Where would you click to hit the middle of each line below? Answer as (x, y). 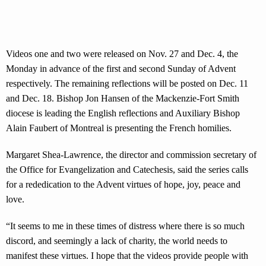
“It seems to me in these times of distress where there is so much (125, 226)
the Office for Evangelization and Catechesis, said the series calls (127, 170)
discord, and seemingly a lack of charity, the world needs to (117, 241)
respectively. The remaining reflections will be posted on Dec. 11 (127, 83)
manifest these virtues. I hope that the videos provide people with (127, 256)
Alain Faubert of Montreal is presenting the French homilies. (119, 128)
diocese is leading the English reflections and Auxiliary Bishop (123, 113)
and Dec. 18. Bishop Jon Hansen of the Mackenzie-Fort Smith (123, 98)
